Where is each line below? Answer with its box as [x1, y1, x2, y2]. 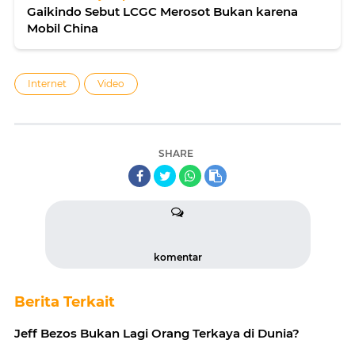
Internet [28, 77, 67, 90]
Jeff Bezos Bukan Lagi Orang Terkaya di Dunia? [14, 325, 300, 341]
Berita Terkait [14, 292, 115, 311]
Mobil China [27, 20, 98, 36]
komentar [153, 250, 202, 263]
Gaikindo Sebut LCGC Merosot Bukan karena [27, 3, 298, 19]
